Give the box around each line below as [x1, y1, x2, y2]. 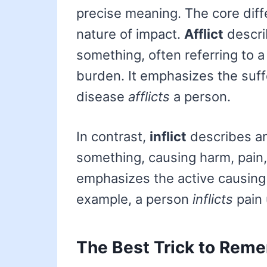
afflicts [128, 89, 170, 105]
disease [76, 89, 128, 105]
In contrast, [76, 129, 150, 145]
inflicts [193, 191, 233, 207]
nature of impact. [76, 26, 184, 42]
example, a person [76, 191, 193, 207]
